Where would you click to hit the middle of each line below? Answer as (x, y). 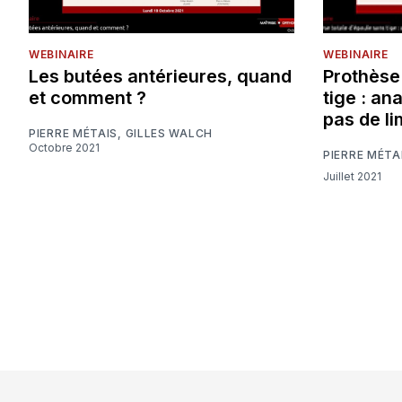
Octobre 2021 (69, 148)
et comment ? (87, 98)
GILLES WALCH (169, 134)
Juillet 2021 (355, 176)
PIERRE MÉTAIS (74, 134)
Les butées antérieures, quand (160, 77)
